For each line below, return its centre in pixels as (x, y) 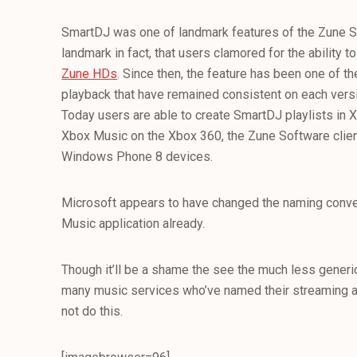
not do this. (92, 311)
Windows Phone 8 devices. (137, 157)
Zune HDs (90, 74)
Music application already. (133, 224)
